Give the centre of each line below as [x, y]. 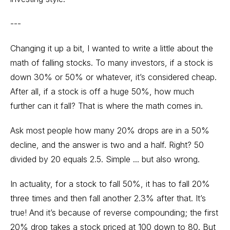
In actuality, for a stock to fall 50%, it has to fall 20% [110, 184]
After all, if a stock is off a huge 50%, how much [102, 91]
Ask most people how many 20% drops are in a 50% [110, 130]
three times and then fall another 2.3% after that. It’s [108, 198]
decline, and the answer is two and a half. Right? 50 [107, 145]
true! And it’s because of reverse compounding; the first [114, 213]
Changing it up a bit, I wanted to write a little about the [112, 48]
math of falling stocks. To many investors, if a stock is [112, 63]
